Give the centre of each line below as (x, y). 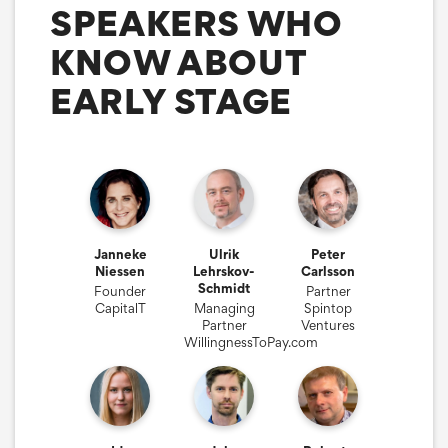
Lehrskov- (224, 270)
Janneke (120, 253)
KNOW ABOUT (178, 62)
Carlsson (328, 270)
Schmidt (224, 287)
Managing (224, 307)
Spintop (328, 307)
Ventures (328, 324)
